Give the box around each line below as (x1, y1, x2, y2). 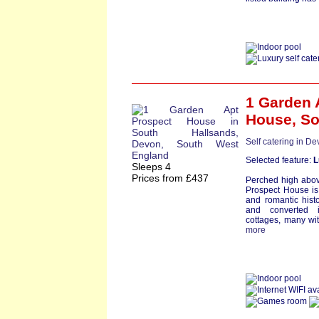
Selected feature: (246, 155, 313, 165)
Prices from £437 (132, 172, 209, 184)
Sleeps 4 (132, 161, 171, 172)
